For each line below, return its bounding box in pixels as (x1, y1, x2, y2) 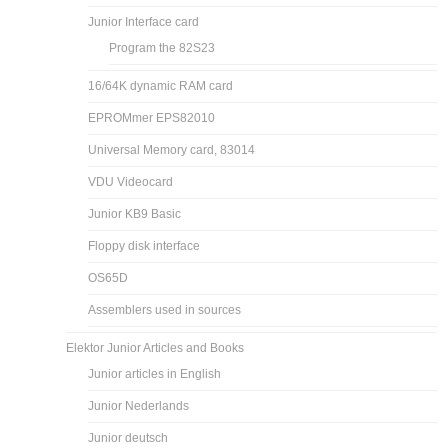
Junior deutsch (88, 430, 169, 445)
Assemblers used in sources (88, 302, 242, 317)
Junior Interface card (88, 14, 200, 29)
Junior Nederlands (88, 398, 190, 413)
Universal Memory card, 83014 (88, 142, 256, 157)
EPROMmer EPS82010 (88, 110, 216, 125)
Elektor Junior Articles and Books (66, 340, 245, 355)
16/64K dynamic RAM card (88, 78, 234, 93)
